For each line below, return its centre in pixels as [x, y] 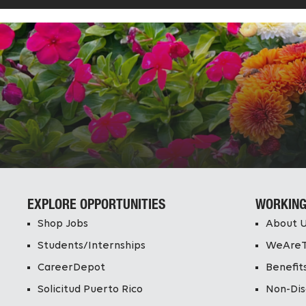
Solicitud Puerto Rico [90, 289]
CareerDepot [71, 267]
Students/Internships [91, 246]
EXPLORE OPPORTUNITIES [96, 205]
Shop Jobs [62, 224]
